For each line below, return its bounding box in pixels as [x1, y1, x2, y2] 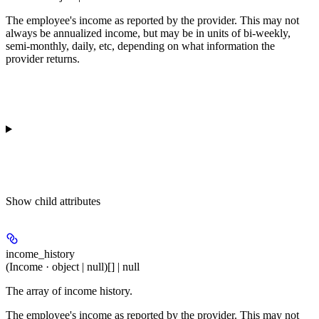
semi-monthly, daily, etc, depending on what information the [6, 40, 275, 52]
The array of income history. [6, 285, 132, 297]
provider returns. [6, 53, 80, 65]
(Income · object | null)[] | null [6, 261, 140, 273]
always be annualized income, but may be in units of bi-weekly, [6, 27, 291, 39]
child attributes [35, 195, 100, 207]
